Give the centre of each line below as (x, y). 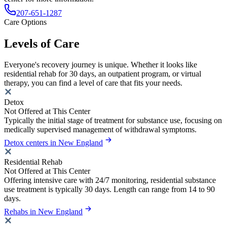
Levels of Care (42, 43)
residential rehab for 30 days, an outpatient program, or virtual (103, 74)
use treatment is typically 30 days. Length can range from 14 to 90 (109, 190)
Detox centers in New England (53, 143)
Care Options (25, 22)
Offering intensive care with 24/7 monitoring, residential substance (110, 180)
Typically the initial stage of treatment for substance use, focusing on (113, 121)
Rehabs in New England (43, 212)
